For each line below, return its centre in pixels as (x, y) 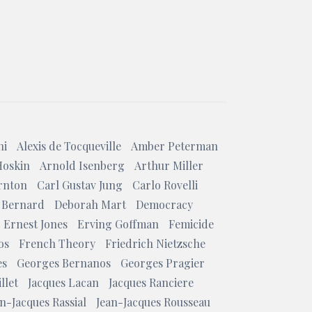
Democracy (164, 204)
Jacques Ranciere (151, 282)
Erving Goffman (118, 224)
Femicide (191, 224)
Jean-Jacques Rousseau (153, 302)
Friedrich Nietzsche (155, 243)
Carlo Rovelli (165, 185)
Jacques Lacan (63, 282)
